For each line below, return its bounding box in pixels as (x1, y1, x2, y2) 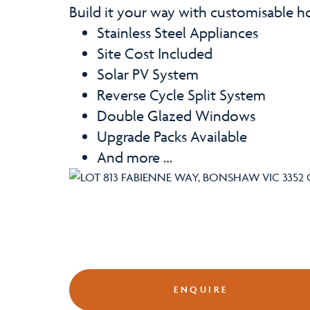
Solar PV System (97, 65, 202, 84)
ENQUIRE (174, 284, 228, 295)
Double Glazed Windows (97, 107, 259, 125)
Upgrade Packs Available (97, 127, 250, 146)
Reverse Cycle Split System (97, 86, 269, 104)
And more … (97, 148, 176, 167)
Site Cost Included (97, 44, 216, 63)
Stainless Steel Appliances (97, 24, 262, 42)
